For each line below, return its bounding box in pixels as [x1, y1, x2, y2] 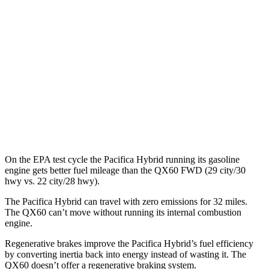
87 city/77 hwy [174, 5, 223, 14]
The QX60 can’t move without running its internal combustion [5, 207, 241, 217]
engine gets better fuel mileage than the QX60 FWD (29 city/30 [5, 165, 246, 175]
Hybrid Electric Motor [89, 5, 161, 14]
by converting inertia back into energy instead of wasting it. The [5, 249, 246, 259]
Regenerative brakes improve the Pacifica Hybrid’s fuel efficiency [5, 238, 253, 249]
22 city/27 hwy [174, 116, 223, 125]
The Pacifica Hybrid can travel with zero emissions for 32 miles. [5, 196, 247, 207]
